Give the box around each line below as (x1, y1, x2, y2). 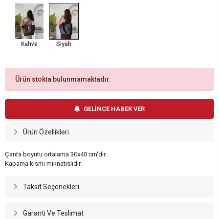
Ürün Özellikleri (22, 128, 69, 136)
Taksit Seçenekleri (22, 183, 79, 191)
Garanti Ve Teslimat (22, 209, 84, 218)
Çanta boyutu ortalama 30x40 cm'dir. (5, 151, 107, 158)
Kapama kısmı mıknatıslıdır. (5, 160, 82, 168)
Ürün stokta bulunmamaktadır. (15, 75, 111, 84)
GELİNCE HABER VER (84, 105, 145, 113)
